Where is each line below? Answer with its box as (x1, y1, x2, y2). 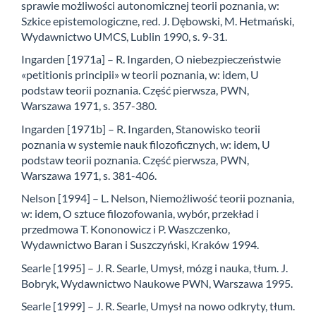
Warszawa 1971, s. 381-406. (21, 168, 157, 182)
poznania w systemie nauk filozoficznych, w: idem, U (21, 137, 270, 151)
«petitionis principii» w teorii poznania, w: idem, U (21, 68, 259, 82)
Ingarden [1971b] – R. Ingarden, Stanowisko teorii (21, 121, 260, 135)
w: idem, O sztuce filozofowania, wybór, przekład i (21, 207, 259, 221)
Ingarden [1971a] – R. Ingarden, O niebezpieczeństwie (21, 52, 281, 66)
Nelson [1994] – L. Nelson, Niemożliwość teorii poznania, (21, 191, 294, 205)
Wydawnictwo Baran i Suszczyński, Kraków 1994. (21, 238, 259, 252)
